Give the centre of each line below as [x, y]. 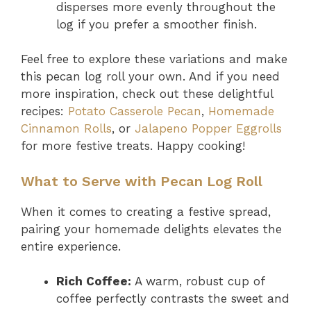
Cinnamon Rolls [66, 128]
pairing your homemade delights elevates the [151, 229]
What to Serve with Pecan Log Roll [142, 181]
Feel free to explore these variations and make [154, 59]
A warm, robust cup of [198, 281]
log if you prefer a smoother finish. [157, 24]
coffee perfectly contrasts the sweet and [173, 299]
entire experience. [71, 246]
